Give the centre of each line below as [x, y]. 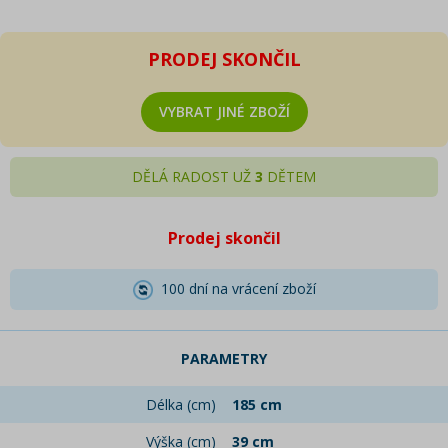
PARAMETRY [224, 359]
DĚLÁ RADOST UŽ [193, 176]
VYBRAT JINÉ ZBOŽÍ [224, 111]
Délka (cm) [181, 405]
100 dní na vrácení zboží [234, 288]
